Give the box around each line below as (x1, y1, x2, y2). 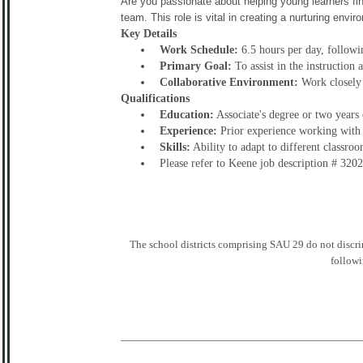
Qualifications (121, 92, 190, 105)
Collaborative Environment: (160, 76, 298, 88)
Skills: (160, 141, 190, 153)
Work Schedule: (160, 44, 238, 56)
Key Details (121, 28, 177, 40)
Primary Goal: (160, 60, 232, 72)
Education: (160, 109, 214, 121)
